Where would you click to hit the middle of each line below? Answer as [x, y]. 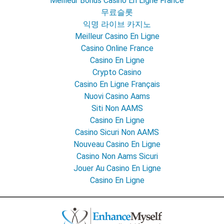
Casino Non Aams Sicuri [117, 156]
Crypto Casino [117, 72]
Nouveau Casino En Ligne [117, 144]
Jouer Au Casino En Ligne [117, 168]
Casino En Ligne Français [117, 84]
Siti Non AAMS [117, 108]
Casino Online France [117, 48]
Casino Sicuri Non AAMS [117, 132]
